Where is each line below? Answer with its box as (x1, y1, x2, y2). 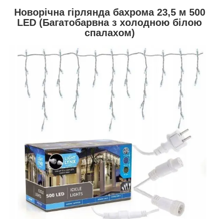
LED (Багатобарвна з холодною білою (17, 17, 202, 28)
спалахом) (84, 27, 135, 38)
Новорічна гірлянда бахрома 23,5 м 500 (14, 6, 205, 18)
